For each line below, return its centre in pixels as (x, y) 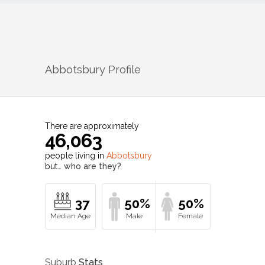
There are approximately (92, 126)
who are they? (93, 166)
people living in (76, 155)
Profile (123, 69)
